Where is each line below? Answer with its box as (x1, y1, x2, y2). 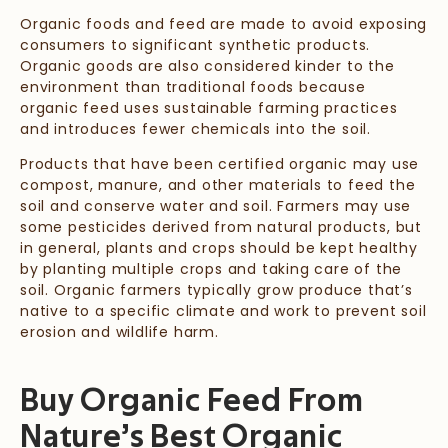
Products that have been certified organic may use (20, 153, 420, 174)
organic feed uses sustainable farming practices (20, 97, 398, 118)
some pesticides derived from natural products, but (20, 216, 422, 237)
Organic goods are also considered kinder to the (20, 55, 395, 76)
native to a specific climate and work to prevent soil (20, 300, 427, 321)
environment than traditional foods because (20, 76, 366, 97)
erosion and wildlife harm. (20, 321, 219, 342)
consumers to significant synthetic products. (20, 34, 371, 55)
